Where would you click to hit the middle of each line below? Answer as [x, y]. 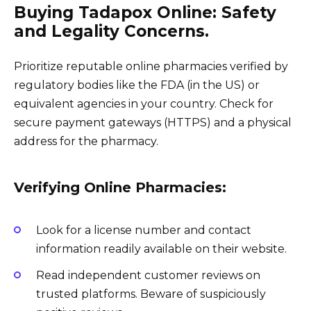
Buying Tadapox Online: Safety [145, 12]
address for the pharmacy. [86, 141]
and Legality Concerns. [111, 31]
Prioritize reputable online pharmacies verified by [151, 66]
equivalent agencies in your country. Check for [144, 103]
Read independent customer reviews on [148, 275]
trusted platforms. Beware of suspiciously [151, 294]
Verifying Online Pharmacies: [120, 187]
